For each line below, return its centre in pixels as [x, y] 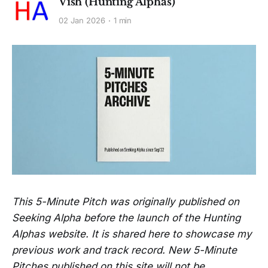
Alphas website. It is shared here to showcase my [132, 234]
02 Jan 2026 [82, 21]
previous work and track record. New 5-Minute [124, 250]
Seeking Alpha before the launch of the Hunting [126, 218]
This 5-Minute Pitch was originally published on [126, 202]
